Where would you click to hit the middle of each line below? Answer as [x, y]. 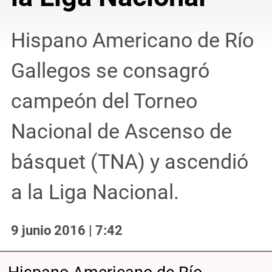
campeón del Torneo [104, 101]
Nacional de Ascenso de [121, 131]
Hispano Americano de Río [132, 40]
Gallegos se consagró [110, 70]
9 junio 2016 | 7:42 [66, 230]
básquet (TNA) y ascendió [129, 161]
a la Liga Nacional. [95, 192]
